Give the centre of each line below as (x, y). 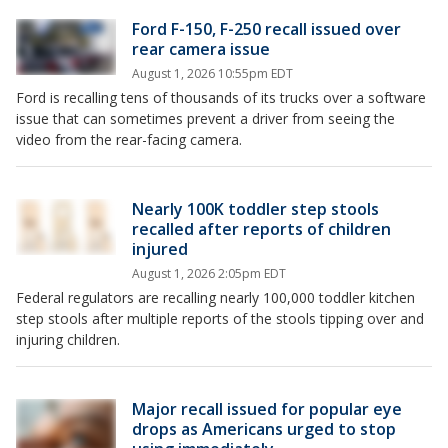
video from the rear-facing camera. (129, 139)
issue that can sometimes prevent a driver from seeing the (205, 118)
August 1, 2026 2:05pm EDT (209, 273)
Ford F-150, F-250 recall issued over (266, 29)
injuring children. (70, 339)
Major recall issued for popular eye (267, 409)
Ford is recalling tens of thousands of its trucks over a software (221, 97)
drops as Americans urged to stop (264, 429)
